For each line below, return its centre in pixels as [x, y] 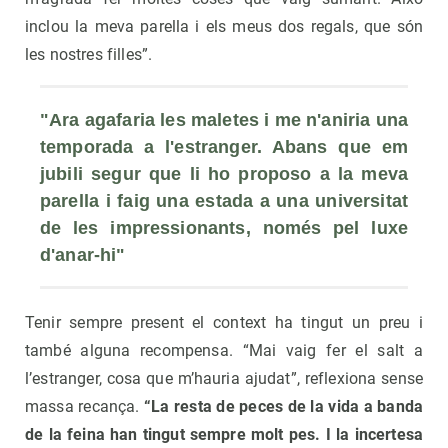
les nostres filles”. [89, 55]
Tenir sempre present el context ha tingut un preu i [224, 323]
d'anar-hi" [83, 255]
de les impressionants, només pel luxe [224, 228]
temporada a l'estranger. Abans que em [224, 147]
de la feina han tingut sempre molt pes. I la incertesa [224, 435]
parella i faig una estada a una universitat [224, 201]
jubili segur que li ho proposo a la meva [224, 174]
